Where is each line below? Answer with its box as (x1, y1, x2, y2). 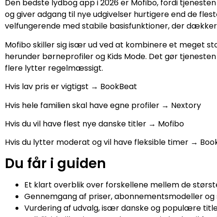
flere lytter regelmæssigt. (5, 62, 103, 74)
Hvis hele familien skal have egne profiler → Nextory (5, 99, 201, 111)
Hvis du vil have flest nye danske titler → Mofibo (5, 118, 184, 129)
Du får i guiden (5, 154, 106, 173)
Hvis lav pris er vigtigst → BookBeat (5, 81, 137, 93)
